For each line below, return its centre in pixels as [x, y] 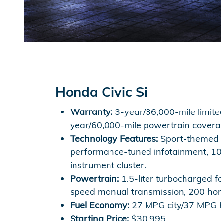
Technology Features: [114, 138]
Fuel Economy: [100, 205]
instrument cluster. [108, 165]
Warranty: [91, 112]
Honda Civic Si [101, 92]
